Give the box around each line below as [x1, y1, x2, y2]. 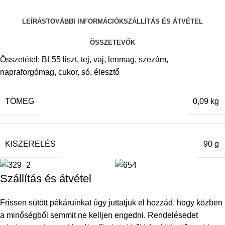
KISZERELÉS [5, 139, 56, 148]
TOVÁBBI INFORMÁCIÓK [46, 18, 124, 26]
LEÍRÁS [22, 18, 46, 26]
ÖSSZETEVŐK [90, 39, 135, 47]
